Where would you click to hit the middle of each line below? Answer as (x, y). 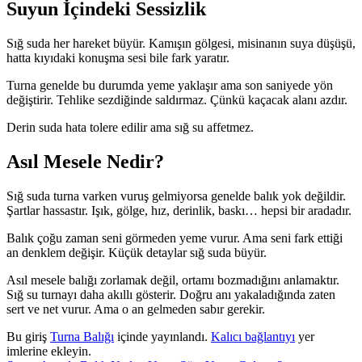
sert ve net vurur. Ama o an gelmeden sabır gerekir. (136, 309)
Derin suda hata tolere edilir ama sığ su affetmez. (130, 127)
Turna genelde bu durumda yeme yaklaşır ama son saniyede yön (170, 85)
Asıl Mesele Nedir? (85, 161)
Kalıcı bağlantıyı (253, 336)
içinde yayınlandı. (162, 336)
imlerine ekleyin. (49, 351)
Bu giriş (28, 336)
